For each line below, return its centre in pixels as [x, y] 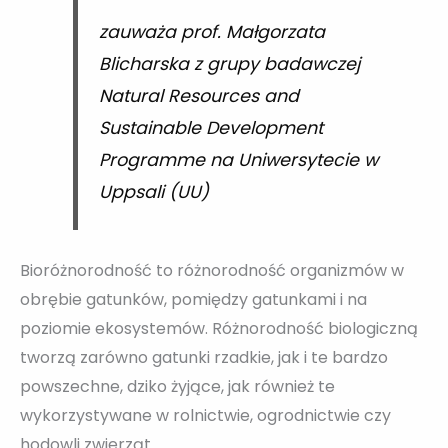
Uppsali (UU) [153, 192]
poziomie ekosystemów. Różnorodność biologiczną [219, 328]
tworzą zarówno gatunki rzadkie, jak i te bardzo [204, 357]
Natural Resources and [198, 96]
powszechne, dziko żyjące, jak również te [177, 386]
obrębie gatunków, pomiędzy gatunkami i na [193, 299]
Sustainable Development [210, 128]
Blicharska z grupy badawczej [229, 64]
